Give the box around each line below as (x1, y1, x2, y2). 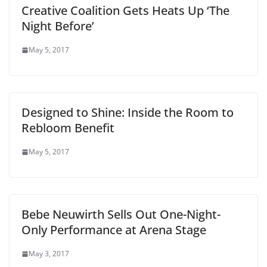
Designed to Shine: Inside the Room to (21, 104, 234, 121)
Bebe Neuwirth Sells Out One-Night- (21, 206, 221, 223)
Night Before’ (21, 18, 94, 35)
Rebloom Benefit (21, 120, 114, 136)
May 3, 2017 (29, 249, 69, 259)
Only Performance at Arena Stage (21, 222, 206, 238)
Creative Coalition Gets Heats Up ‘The (21, 2, 229, 19)
